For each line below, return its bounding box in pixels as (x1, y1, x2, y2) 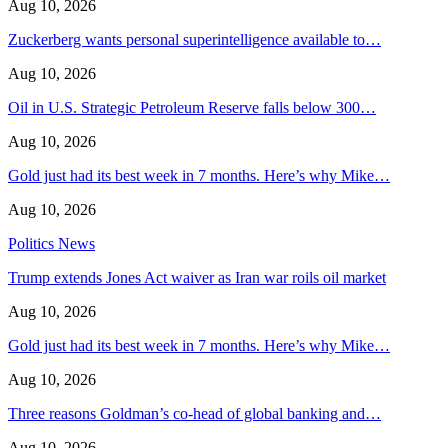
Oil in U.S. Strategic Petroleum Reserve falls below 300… (8, 98, 376, 116)
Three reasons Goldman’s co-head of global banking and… (8, 404, 381, 422)
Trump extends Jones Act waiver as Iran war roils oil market (8, 268, 386, 286)
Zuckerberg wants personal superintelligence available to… (8, 30, 381, 48)
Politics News (8, 234, 95, 252)
